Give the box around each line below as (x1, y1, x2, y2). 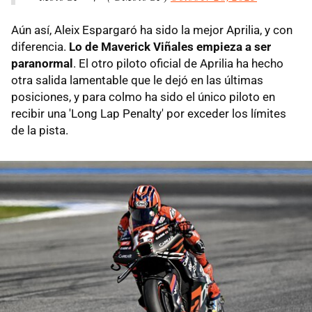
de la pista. (11, 123, 68, 137)
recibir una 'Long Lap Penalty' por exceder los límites (11, 106, 286, 120)
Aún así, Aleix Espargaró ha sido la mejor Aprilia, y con (11, 22, 292, 37)
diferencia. (11, 39, 69, 54)
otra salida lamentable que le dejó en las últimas (11, 72, 263, 87)
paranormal (11, 56, 73, 70)
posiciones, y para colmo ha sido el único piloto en (11, 89, 275, 104)
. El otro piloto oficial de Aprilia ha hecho (73, 56, 283, 70)
